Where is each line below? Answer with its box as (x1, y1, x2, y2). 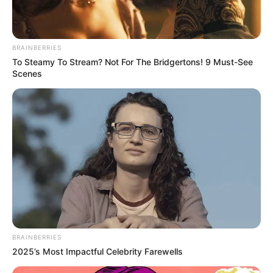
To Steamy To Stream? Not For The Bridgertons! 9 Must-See (12, 57, 253, 68)
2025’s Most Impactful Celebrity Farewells (12, 246, 183, 257)
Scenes (12, 68, 42, 79)
